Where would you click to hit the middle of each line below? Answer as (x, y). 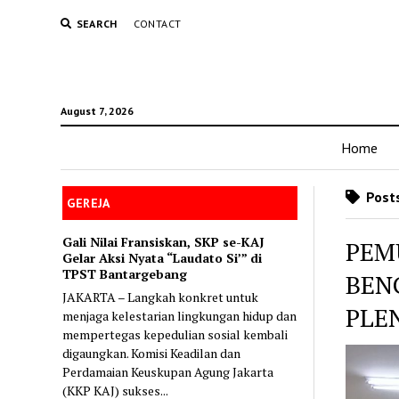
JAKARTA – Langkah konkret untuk (161, 297)
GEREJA (89, 203)
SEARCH (97, 24)
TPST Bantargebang (125, 273)
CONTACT (157, 24)
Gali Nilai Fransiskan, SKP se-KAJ (164, 241)
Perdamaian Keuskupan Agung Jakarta (168, 371)
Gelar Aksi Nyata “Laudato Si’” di (163, 257)
